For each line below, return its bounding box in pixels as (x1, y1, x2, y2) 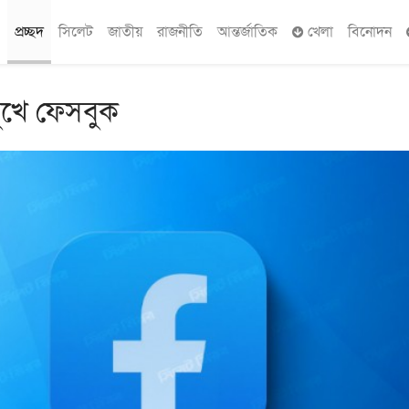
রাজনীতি (157, 21, 203, 42)
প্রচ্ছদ (15, 21, 44, 42)
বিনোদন (348, 21, 392, 42)
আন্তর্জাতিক (217, 21, 278, 42)
